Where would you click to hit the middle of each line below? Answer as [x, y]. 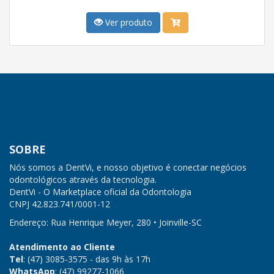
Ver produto [127, 22]
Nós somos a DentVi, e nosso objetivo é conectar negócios [128, 167]
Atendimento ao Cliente [62, 247]
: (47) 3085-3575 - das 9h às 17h [87, 259]
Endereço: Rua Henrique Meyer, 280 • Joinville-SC [106, 222]
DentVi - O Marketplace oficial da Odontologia [100, 192]
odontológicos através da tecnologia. [83, 180]
